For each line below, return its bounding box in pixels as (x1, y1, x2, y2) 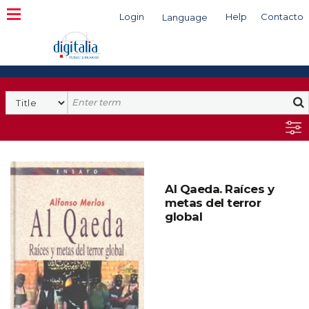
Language (162, 12, 208, 23)
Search (67, 91, 104, 103)
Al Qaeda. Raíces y (165, 182, 274, 196)
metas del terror (165, 196, 261, 210)
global (165, 210, 202, 223)
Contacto (261, 11, 303, 22)
